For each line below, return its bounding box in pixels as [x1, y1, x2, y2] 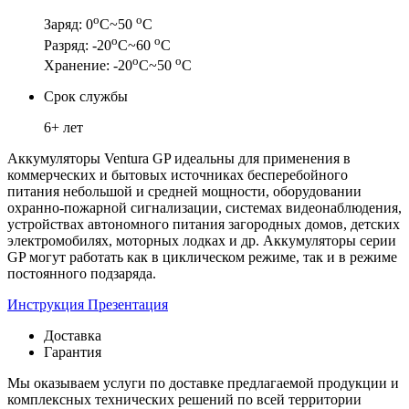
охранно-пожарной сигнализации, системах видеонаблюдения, [7, 200, 402, 216]
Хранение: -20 [44, 58, 132, 74]
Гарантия [44, 344, 101, 361]
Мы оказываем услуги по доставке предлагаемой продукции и [7, 375, 399, 392]
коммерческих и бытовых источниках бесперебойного [7, 167, 348, 184]
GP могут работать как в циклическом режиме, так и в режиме [7, 249, 397, 266]
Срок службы [44, 89, 128, 105]
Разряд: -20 [44, 37, 111, 53]
